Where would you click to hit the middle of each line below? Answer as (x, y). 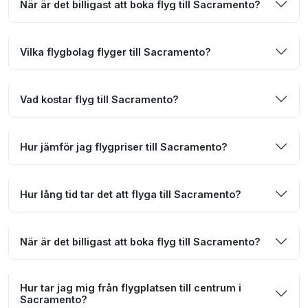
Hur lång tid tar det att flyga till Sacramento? (131, 194)
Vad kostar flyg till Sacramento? (99, 99)
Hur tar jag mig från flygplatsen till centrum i (131, 288)
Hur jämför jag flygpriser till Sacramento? (124, 146)
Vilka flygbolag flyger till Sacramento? (115, 52)
